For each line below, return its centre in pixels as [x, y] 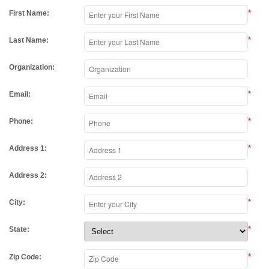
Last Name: [29, 40]
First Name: [29, 13]
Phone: [21, 121]
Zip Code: [25, 257]
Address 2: [28, 175]
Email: [20, 94]
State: [19, 229]
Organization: [32, 67]
